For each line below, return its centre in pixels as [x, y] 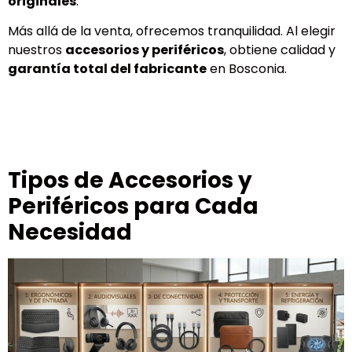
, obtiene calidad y [280, 50]
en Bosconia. [247, 69]
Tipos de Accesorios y [130, 180]
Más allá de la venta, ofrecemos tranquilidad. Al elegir [172, 31]
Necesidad [70, 232]
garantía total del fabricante [107, 69]
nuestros [37, 50]
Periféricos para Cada [133, 206]
